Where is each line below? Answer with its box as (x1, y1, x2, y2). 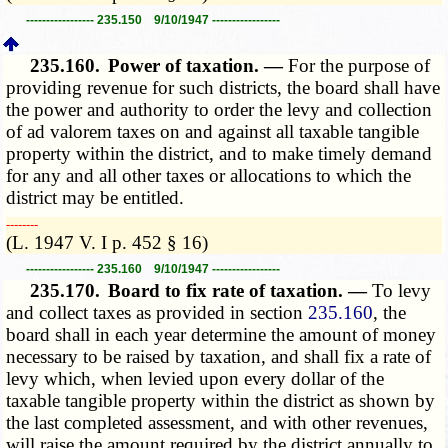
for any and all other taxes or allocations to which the (6, 164, 412, 186)
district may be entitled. (6, 186, 185, 208)
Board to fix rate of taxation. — (108, 280, 373, 302)
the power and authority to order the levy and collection (6, 98, 433, 120)
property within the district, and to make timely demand (6, 142, 433, 164)
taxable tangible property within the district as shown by (6, 390, 436, 412)
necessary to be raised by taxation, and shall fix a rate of (6, 346, 432, 368)
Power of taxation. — (108, 54, 289, 76)
